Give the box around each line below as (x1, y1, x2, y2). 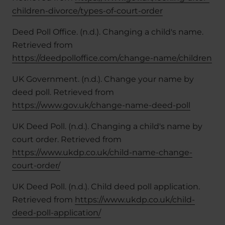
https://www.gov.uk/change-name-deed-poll (12, 100, 190, 110)
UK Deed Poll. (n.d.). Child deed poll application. (12, 181, 200, 191)
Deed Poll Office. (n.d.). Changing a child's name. (12, 27, 203, 37)
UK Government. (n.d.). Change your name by (12, 74, 194, 84)
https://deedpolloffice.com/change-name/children (12, 53, 212, 63)
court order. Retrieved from (12, 134, 122, 144)
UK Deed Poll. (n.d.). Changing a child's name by (12, 121, 202, 131)
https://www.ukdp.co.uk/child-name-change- (12, 147, 192, 157)
